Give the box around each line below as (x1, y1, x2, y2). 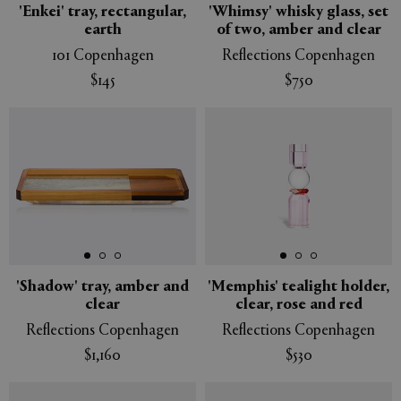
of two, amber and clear (216, 21, 381, 38)
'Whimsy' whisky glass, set (209, 4, 388, 21)
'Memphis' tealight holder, (208, 278, 389, 295)
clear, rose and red (235, 296, 363, 313)
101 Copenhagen (51, 47, 154, 64)
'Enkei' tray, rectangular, (19, 4, 186, 21)
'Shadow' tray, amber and (16, 278, 189, 295)
